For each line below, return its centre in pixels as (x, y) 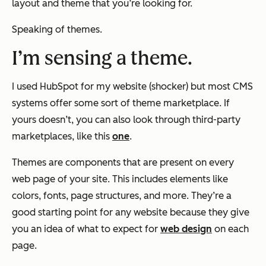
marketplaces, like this (62, 137)
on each (230, 229)
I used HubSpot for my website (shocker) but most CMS (132, 87)
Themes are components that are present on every (123, 163)
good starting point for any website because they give (131, 213)
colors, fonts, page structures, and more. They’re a (122, 196)
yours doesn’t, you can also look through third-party (126, 120)
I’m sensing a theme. (102, 58)
